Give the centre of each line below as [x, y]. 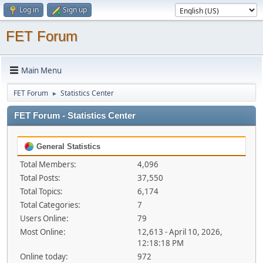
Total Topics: [41, 191]
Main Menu [41, 70]
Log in [29, 10]
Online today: [44, 257]
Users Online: [44, 218]
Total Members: [48, 164]
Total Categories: [50, 205]
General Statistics [67, 146]
